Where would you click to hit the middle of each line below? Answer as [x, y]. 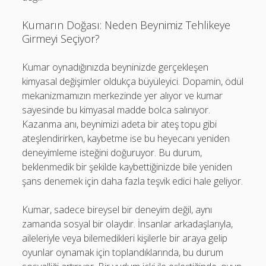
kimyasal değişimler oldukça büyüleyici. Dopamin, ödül [133, 81]
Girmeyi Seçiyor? [61, 39]
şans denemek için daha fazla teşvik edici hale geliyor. [133, 181]
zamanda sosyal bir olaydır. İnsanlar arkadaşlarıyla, [128, 224]
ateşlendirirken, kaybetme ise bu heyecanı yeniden [126, 138]
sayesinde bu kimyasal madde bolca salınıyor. [116, 110]
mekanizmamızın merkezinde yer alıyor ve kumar [123, 96]
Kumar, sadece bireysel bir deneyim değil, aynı [117, 210]
